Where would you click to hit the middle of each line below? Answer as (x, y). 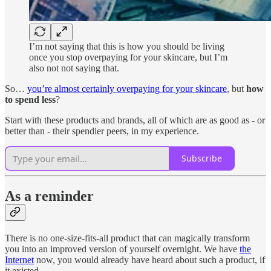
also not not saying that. (74, 68)
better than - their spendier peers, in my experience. (102, 131)
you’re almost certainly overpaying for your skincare (127, 88)
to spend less (30, 99)
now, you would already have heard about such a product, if (149, 260)
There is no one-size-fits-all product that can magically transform (127, 238)
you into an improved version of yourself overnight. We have (122, 249)
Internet (19, 260)
